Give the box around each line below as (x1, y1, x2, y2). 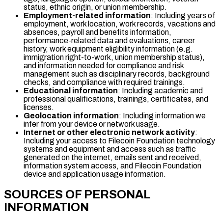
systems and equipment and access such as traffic (24, 144, 196, 153)
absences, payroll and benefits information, (24, 27, 171, 36)
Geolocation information (24, 111, 119, 120)
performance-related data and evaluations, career (24, 36, 195, 45)
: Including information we (119, 111, 206, 120)
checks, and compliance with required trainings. (24, 78, 185, 86)
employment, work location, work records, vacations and (24, 19, 216, 28)
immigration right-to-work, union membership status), (24, 53, 205, 61)
